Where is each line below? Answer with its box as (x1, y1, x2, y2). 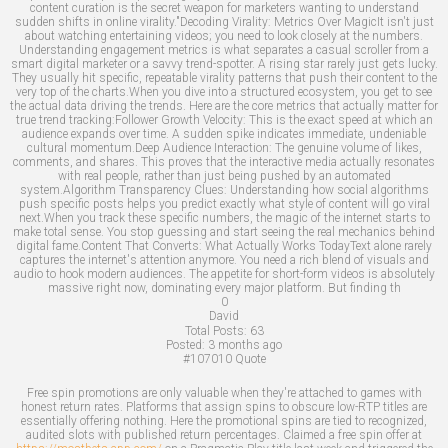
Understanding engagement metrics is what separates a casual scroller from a (19, 42, 429, 57)
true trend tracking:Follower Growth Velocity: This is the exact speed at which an (15, 112, 433, 127)
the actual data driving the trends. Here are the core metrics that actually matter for (10, 98, 438, 113)
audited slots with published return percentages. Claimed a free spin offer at (26, 428, 422, 443)
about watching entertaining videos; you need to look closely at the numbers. (25, 28, 423, 43)
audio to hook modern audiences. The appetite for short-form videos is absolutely (13, 266, 435, 281)
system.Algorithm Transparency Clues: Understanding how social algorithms (19, 182, 429, 197)
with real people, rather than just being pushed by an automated (57, 168, 391, 183)
